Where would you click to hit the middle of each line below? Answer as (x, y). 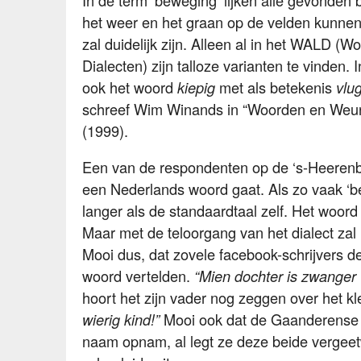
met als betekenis (276, 87)
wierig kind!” (121, 320)
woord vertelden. (138, 276)
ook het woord (130, 87)
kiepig (196, 88)
